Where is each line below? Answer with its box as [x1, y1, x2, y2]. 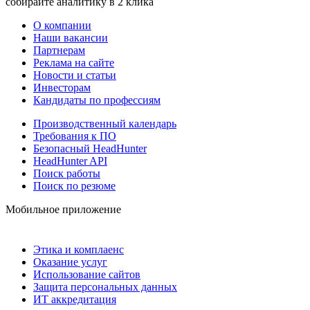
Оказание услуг [33, 255, 107, 268]
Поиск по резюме [33, 179, 116, 192]
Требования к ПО [33, 129, 116, 142]
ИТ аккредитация [33, 293, 116, 305]
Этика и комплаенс [33, 243, 124, 255]
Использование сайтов [33, 268, 140, 280]
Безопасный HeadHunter [33, 142, 147, 154]
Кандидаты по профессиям [33, 93, 161, 106]
